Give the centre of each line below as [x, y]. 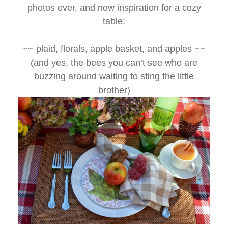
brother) [114, 90]
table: [114, 21]
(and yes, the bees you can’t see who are [114, 62]
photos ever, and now [72, 7]
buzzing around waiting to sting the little [114, 76]
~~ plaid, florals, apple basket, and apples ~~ [114, 49]
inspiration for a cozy [159, 7]
